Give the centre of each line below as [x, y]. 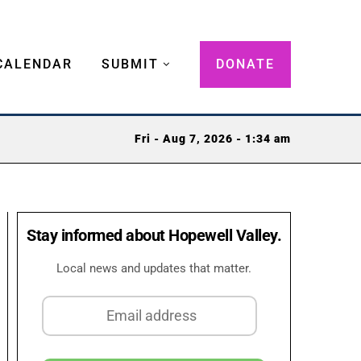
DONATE [245, 64]
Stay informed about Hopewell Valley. [154, 235]
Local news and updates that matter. [154, 268]
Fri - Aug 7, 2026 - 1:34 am [213, 139]
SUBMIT [130, 64]
